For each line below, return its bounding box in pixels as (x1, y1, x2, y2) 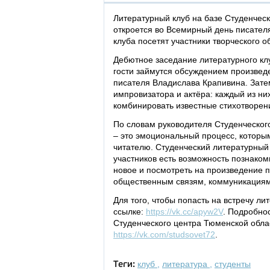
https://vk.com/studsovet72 (113, 230, 215, 239)
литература (162, 259, 210, 269)
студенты (215, 259, 251, 269)
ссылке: (113, 207, 146, 216)
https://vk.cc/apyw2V (146, 207, 223, 216)
